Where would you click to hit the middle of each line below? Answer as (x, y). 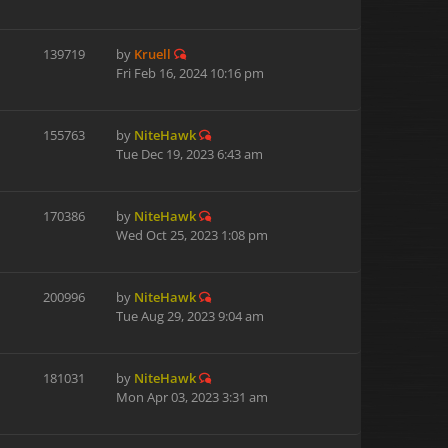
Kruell (152, 54)
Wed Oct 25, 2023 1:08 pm (192, 235)
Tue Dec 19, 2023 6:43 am (189, 154)
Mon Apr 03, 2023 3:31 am (192, 397)
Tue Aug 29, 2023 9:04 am (190, 316)
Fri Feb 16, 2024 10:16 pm (190, 73)
